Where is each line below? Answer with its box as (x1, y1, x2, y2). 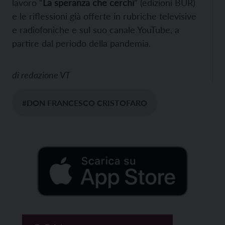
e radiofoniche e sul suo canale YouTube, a (12, 24, 179, 35)
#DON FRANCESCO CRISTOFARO (22, 97, 147, 107)
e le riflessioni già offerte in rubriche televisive (12, 10, 196, 22)
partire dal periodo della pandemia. (12, 37, 151, 49)
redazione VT (21, 69, 70, 80)
